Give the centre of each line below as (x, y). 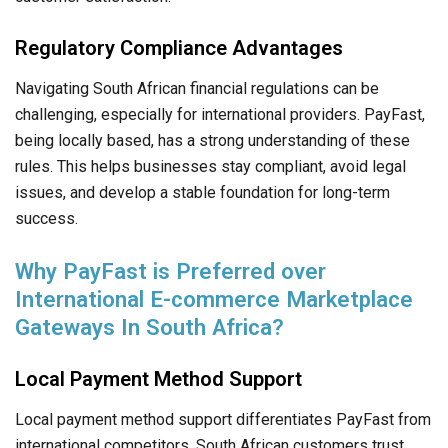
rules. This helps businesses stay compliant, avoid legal (210, 167)
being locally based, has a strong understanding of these (212, 141)
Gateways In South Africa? (149, 327)
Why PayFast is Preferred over (170, 271)
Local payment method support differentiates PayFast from (223, 420)
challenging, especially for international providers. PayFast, (220, 115)
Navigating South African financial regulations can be (197, 89)
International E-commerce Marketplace (214, 299)
